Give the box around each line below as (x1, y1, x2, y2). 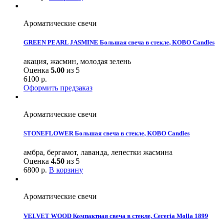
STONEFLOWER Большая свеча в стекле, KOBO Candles (23, 130, 190, 137)
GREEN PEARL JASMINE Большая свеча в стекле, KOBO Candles (23, 38, 215, 46)
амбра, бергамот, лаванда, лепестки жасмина (23, 148, 173, 157)
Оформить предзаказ (23, 84, 92, 92)
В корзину (49, 166, 83, 175)
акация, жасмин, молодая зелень (23, 57, 131, 66)
